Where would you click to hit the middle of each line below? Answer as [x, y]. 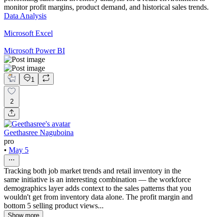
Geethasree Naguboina [39, 132]
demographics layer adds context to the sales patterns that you [98, 188]
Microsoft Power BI [34, 51]
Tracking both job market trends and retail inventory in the [93, 170]
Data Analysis [25, 16]
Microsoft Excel [28, 33]
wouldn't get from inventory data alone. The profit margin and [98, 197]
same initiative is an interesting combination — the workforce [97, 179]
